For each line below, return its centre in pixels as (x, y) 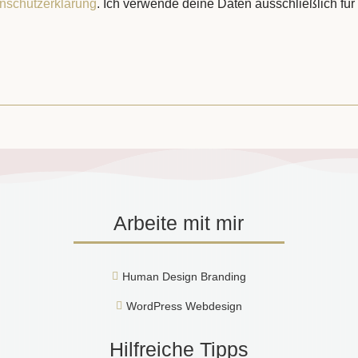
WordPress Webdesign (184, 306)
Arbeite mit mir (179, 223)
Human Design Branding (184, 276)
